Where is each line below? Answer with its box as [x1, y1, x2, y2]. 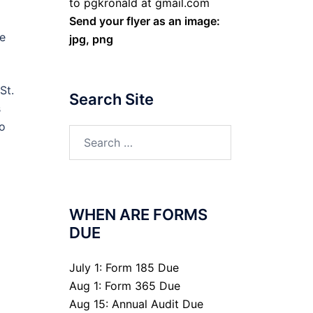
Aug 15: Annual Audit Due [68, 297, 203, 311]
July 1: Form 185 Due [68, 261, 179, 275]
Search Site [68, 90, 154, 108]
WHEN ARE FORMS [68, 205, 208, 224]
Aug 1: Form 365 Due [68, 279, 180, 293]
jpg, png [68, 32, 113, 46]
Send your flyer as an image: [68, 14, 220, 28]
